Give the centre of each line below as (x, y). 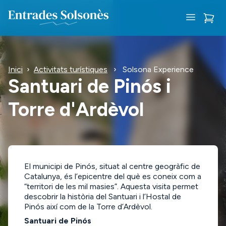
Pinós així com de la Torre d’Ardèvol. (88, 207)
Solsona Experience (158, 69)
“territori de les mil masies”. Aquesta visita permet (111, 186)
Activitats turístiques (71, 69)
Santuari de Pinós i (90, 86)
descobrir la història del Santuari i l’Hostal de (103, 196)
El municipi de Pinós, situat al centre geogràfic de (112, 166)
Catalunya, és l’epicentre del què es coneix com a (113, 176)
